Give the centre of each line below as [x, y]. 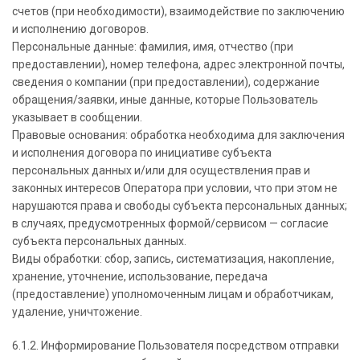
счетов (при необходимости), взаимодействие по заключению [178, 11]
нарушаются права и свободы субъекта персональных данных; [180, 206]
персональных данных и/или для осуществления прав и [161, 170]
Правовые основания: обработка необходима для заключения [178, 135]
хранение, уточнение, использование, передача [140, 276]
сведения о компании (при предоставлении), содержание [166, 82]
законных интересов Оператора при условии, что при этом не [175, 188]
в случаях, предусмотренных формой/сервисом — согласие [170, 223]
